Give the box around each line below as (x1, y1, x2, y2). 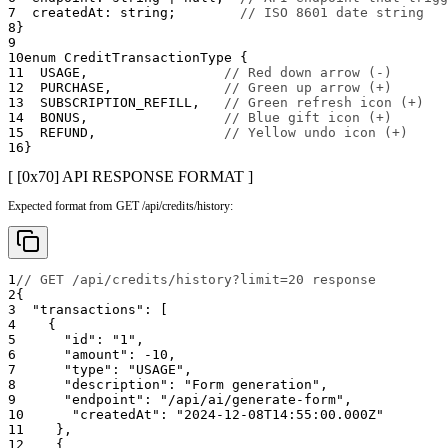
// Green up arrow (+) (224, 80, 392, 96)
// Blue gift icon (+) (224, 110, 392, 126)
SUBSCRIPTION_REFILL (40, 95, 192, 111)
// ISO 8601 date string (240, 5, 424, 21)
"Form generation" (184, 377, 320, 393)
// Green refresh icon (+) (224, 95, 424, 111)
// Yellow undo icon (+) (224, 125, 408, 141)
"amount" (64, 347, 128, 363)
